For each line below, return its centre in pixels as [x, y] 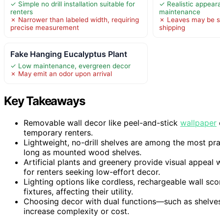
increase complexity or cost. [76, 211]
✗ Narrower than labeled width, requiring [75, 20]
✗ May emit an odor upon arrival [61, 74]
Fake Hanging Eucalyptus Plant [69, 54]
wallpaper [198, 123]
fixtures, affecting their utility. [78, 192]
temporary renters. [58, 133]
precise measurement [45, 28]
